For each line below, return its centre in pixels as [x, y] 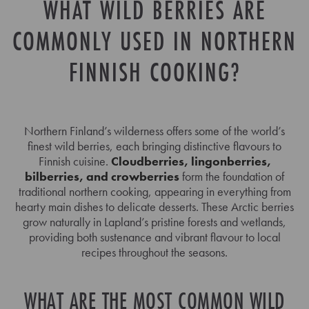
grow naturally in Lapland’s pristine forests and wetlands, [154, 222]
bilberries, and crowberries [102, 176]
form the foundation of [232, 176]
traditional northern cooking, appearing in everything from [154, 191]
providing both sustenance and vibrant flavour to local [154, 237]
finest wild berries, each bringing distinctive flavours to [154, 146]
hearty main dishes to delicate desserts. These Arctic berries [154, 207]
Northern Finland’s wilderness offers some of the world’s [154, 131]
